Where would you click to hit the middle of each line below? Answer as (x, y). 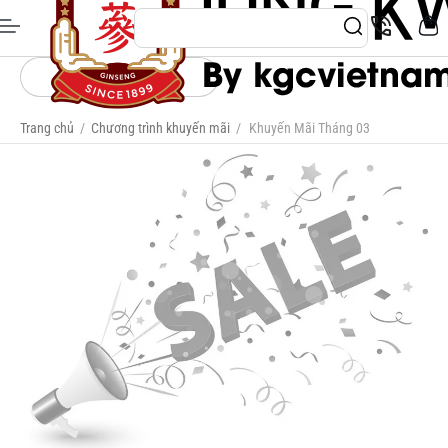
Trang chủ (47, 128)
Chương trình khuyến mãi (160, 128)
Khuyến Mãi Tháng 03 (309, 128)
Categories (131, 76)
